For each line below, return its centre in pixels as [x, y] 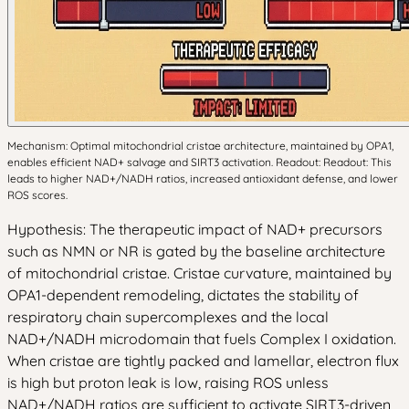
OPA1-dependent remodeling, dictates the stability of [183, 295]
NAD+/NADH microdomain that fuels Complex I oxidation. [202, 339]
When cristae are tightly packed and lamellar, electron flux [203, 361]
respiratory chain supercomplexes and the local [168, 317]
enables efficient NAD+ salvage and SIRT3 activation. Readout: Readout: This [199, 162]
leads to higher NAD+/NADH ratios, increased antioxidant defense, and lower [203, 178]
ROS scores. [37, 195]
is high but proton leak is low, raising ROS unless [168, 383]
